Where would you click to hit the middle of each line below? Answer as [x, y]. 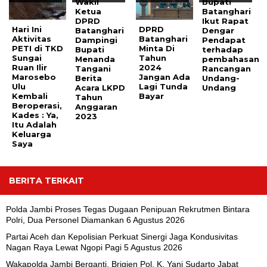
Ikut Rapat [226, 21]
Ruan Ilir [30, 68]
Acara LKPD [100, 88]
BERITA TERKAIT [46, 181]
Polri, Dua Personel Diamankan [65, 220]
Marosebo [34, 77]
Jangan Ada [164, 77]
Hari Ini [27, 30]
